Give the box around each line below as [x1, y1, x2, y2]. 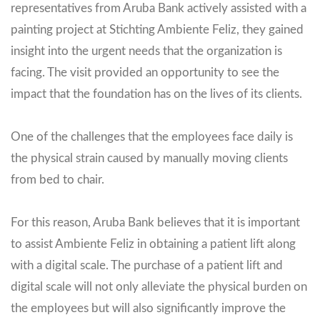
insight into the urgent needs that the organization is [11, 44, 282, 57]
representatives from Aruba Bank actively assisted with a [11, 1, 306, 14]
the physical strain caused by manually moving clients [11, 151, 288, 164]
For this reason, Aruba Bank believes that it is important [11, 216, 300, 229]
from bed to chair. [11, 173, 104, 186]
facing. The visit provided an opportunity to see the [11, 66, 279, 79]
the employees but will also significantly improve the [11, 301, 286, 314]
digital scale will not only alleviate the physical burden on [11, 280, 307, 293]
